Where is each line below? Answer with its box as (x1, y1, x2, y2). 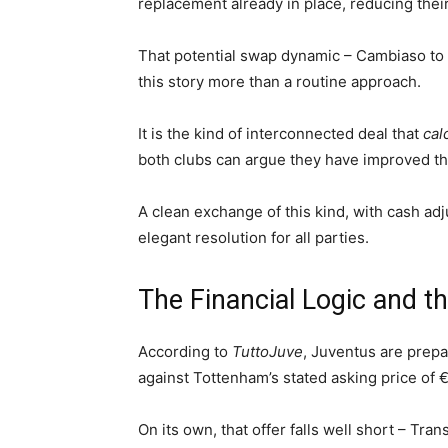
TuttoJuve (232, 342, 303, 361)
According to (138, 342, 232, 361)
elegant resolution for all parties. (138, 228, 369, 247)
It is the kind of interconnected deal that (138, 124, 423, 143)
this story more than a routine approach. (138, 72, 421, 91)
